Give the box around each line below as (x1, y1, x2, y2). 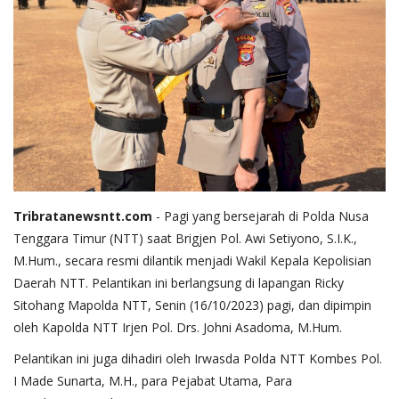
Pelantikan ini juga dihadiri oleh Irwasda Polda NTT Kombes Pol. (13, 350, 382, 368)
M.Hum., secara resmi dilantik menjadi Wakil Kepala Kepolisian (13, 252, 371, 270)
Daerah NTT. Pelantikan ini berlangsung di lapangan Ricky (13, 274, 344, 292)
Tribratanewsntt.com (13, 208, 152, 225)
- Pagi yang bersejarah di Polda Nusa (152, 208, 369, 225)
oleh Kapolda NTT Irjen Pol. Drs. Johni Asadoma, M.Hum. (13, 319, 342, 337)
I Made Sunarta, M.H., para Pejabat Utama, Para (13, 372, 292, 390)
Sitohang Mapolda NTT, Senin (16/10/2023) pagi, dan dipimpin (13, 297, 371, 314)
